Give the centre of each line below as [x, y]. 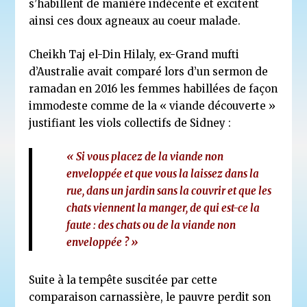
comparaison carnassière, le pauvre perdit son [150, 297]
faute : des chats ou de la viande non [151, 225]
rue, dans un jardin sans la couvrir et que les [169, 191]
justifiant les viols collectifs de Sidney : [130, 123]
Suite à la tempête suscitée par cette [123, 280]
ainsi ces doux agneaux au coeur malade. [135, 21]
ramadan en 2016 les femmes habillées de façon [153, 89]
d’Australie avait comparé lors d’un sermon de [149, 72]
